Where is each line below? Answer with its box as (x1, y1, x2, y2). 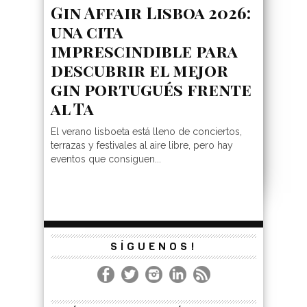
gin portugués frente (51, 77, 251, 100)
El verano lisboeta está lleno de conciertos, (51, 125, 242, 137)
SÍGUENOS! (110, 238, 197, 254)
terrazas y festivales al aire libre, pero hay (51, 139, 233, 151)
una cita (51, 20, 123, 42)
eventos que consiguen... (51, 153, 161, 164)
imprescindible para (51, 39, 237, 62)
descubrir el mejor (51, 58, 228, 81)
